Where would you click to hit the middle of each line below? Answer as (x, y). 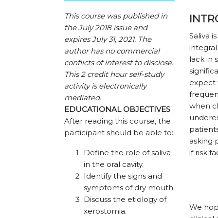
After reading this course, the (118, 121)
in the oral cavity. (114, 164)
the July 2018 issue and (106, 28)
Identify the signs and (123, 176)
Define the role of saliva (127, 153)
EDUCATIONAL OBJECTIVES (117, 109)
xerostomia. (105, 211)
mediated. (84, 98)
